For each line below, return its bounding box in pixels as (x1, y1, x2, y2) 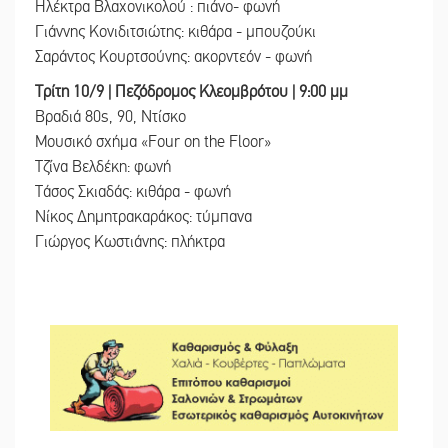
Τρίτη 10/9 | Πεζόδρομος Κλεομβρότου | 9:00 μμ (35, 81, 348, 102)
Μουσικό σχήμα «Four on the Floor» (35, 131, 271, 152)
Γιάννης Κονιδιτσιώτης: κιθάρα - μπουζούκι (35, 21, 316, 42)
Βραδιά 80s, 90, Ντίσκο (35, 106, 186, 127)
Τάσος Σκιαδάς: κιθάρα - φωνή (35, 181, 231, 202)
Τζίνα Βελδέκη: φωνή (35, 156, 171, 177)
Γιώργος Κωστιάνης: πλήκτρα (35, 231, 225, 252)
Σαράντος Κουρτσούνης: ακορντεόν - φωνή (35, 46, 312, 67)
